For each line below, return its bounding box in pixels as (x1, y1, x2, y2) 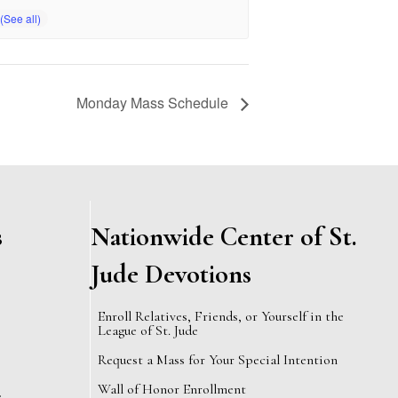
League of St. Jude (98, 322, 198, 340)
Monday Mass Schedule (76, 92, 232, 114)
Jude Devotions (91, 258, 251, 291)
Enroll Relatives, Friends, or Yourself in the (98, 307, 344, 326)
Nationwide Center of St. (91, 220, 357, 254)
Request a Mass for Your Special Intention (98, 351, 338, 370)
